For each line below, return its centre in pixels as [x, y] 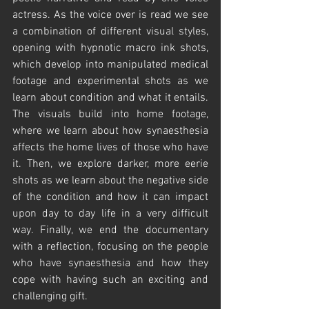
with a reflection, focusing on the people [110, 247]
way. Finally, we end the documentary [110, 231]
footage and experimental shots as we [110, 82]
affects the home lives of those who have [110, 148]
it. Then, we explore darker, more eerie [110, 165]
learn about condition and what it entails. [110, 98]
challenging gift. [51, 297]
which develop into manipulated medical [110, 65]
